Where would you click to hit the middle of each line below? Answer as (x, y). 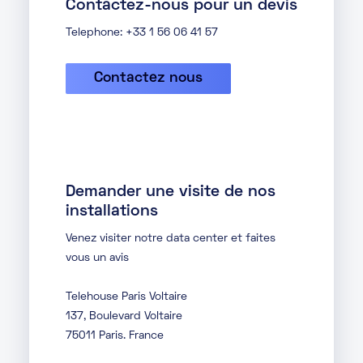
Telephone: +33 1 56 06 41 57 (142, 33)
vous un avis (97, 258)
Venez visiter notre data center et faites (171, 239)
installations (112, 212)
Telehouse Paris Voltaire (126, 297)
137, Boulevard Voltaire (124, 317)
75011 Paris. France (115, 336)
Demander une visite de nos (171, 192)
